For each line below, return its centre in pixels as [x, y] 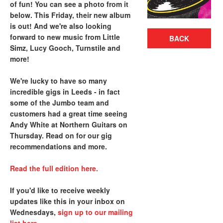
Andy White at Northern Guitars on [69, 124]
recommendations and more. [58, 146]
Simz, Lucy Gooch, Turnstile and [65, 48]
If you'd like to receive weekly [60, 190]
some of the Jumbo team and [59, 103]
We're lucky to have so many [58, 81]
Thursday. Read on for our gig [61, 135]
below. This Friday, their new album [70, 15]
